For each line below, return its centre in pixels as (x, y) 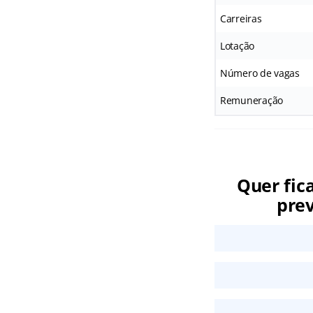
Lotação (237, 46)
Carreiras (241, 19)
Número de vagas (260, 73)
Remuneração (252, 100)
